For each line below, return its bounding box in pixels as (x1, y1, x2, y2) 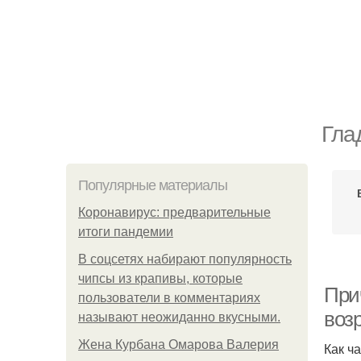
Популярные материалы (78, 177, 227, 193)
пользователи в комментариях (78, 291, 260, 305)
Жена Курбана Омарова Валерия (78, 338, 279, 351)
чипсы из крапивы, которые (78, 272, 243, 285)
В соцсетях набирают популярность (78, 252, 292, 266)
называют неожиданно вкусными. (78, 310, 280, 324)
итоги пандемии (78, 225, 173, 239)
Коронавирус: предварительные (78, 205, 271, 219)
